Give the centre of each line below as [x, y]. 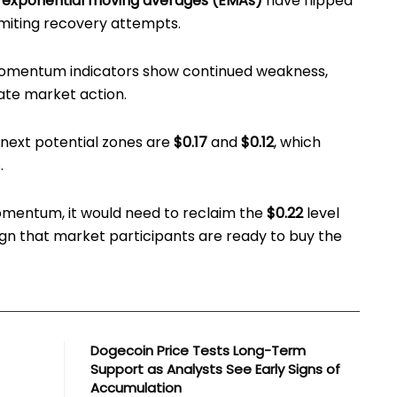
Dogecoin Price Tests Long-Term [198, 350]
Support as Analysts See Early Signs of [216, 369]
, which [298, 142]
